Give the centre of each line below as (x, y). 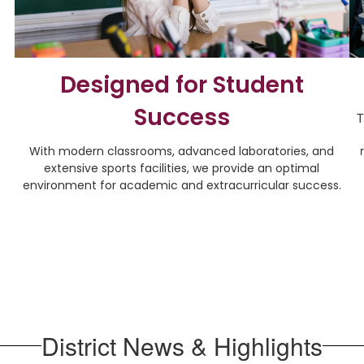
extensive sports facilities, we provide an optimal (182, 168)
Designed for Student (182, 84)
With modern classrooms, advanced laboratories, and (182, 151)
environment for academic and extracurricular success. (182, 185)
